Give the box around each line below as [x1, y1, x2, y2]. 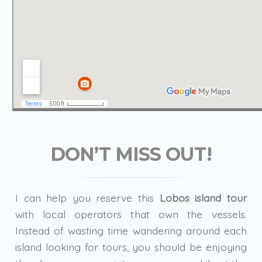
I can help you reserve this [15, 191, 160, 204]
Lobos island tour [159, 191, 247, 204]
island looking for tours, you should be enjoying [15, 240, 247, 253]
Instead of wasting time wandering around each [15, 223, 247, 237]
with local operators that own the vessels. [15, 207, 247, 220]
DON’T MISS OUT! [50, 142, 212, 166]
